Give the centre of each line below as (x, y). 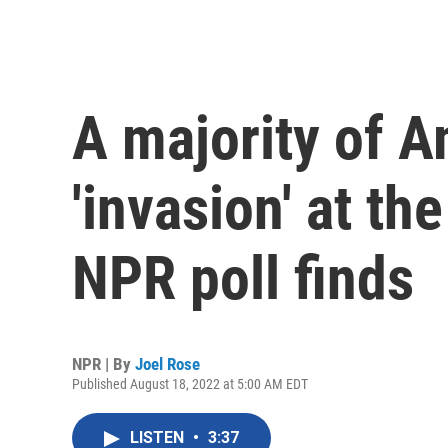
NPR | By (103, 364)
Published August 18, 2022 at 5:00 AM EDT (190, 384)
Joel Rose (167, 364)
